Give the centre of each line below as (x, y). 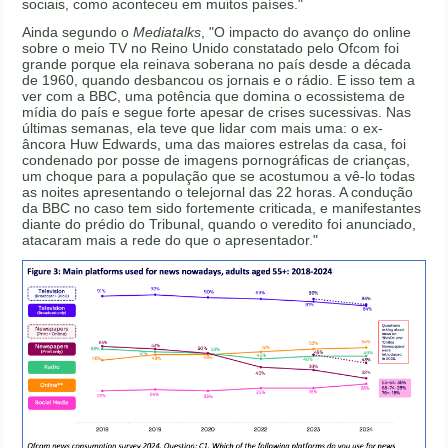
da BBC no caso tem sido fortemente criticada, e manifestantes (222, 208)
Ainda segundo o (78, 32)
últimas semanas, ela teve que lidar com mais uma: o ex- (203, 128)
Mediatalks (167, 32)
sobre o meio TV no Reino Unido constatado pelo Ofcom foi (211, 48)
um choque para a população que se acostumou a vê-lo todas (219, 176)
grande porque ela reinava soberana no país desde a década (217, 64)
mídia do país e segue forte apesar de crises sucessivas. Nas (217, 112)
